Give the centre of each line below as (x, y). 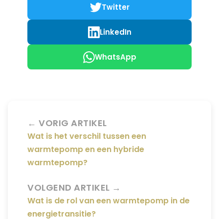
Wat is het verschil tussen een (87, 136)
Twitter (115, 7)
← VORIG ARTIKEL (67, 123)
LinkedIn (115, 32)
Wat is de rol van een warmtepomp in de (109, 201)
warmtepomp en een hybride (86, 149)
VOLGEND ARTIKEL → (74, 187)
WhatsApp (115, 57)
